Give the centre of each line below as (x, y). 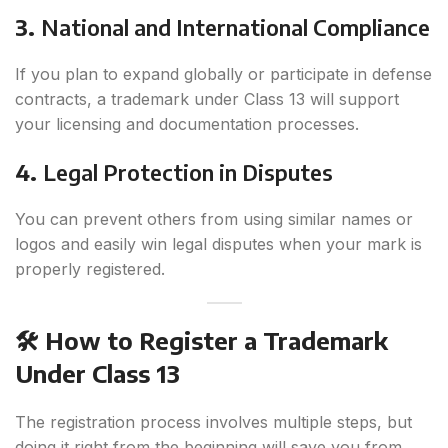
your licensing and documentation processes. (187, 124)
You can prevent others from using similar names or (214, 219)
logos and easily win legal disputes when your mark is (218, 244)
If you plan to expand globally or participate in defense (223, 74)
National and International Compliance (235, 27)
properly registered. (90, 269)
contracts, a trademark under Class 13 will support (207, 99)
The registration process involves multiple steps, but (213, 422)
